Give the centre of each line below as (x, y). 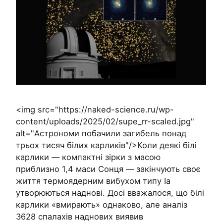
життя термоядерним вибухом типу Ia (93, 181)
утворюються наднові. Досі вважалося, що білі (110, 193)
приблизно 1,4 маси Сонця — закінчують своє (108, 169)
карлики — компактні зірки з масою (88, 157)
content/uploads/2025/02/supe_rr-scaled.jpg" (105, 121)
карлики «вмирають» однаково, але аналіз (102, 204)
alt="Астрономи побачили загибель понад (101, 133)
